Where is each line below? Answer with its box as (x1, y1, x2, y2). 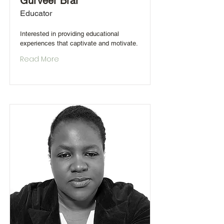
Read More (20, 54, 59, 64)
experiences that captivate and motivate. (20, 39, 138, 47)
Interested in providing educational (20, 30, 119, 37)
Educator (20, 8, 52, 18)
